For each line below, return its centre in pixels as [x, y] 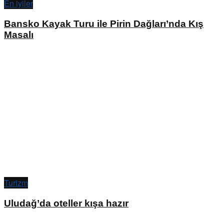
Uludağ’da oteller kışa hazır [66, 203]
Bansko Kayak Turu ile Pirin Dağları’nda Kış [104, 23]
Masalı [19, 34]
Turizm [16, 183]
